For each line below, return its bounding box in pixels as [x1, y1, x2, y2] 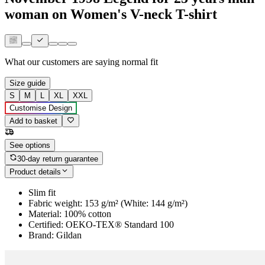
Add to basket [9, 117, 57, 126]
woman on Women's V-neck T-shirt [5, 6, 217, 22]
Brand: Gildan [28, 230, 82, 241]
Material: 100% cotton [28, 209, 111, 219]
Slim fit [28, 188, 56, 198]
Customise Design [9, 104, 72, 113]
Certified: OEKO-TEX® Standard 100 [28, 219, 174, 230]
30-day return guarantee [17, 154, 99, 163]
